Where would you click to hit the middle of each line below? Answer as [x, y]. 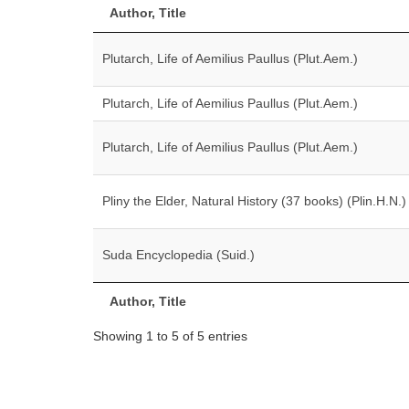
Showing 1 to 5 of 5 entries [170, 336]
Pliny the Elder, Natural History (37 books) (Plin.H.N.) [254, 201]
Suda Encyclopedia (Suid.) [178, 255]
